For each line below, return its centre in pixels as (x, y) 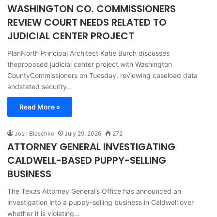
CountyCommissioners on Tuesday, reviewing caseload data (102, 75)
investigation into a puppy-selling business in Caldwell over (101, 202)
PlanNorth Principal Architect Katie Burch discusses (88, 53)
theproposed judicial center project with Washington (90, 64)
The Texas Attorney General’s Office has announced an (94, 191)
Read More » (40, 107)
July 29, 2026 (83, 133)
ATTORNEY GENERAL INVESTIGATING (91, 147)
